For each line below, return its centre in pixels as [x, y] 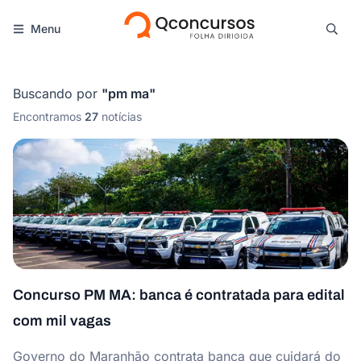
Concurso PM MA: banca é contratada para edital [179, 295]
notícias [122, 116]
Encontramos [47, 116]
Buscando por [55, 93]
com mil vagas [62, 321]
